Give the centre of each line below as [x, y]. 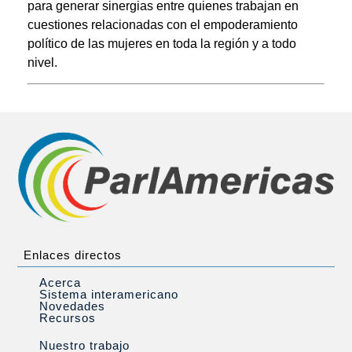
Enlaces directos [73, 255]
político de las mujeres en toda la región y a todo [162, 44]
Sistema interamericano [109, 295]
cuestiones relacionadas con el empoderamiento [163, 25]
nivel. [42, 62]
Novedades [72, 306]
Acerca [60, 283]
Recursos [68, 318]
